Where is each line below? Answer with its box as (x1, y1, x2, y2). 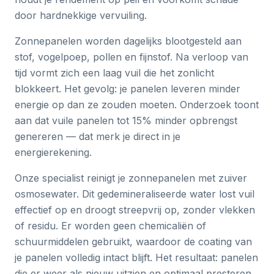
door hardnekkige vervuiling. (15, 9, 147, 21)
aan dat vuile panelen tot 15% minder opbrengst (15, 114, 237, 127)
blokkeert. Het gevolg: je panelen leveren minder (15, 83, 240, 95)
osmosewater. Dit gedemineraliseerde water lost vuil (15, 188, 254, 200)
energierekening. (15, 146, 92, 158)
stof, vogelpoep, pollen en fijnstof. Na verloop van (15, 51, 248, 63)
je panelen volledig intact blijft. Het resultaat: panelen (15, 251, 258, 264)
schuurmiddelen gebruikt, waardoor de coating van (15, 235, 252, 248)
